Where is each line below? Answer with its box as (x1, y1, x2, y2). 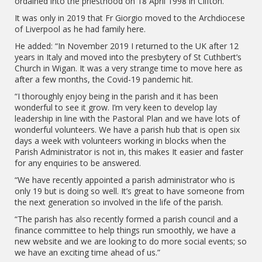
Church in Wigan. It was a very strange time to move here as (15, 63, 243, 74)
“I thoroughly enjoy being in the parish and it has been (15, 91, 218, 102)
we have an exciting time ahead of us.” (15, 247, 160, 258)
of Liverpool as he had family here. (15, 23, 146, 35)
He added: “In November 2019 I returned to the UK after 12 (15, 40, 239, 51)
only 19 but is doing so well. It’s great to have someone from (15, 185, 244, 196)
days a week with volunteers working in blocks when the (15, 135, 226, 146)
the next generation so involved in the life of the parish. (15, 196, 223, 208)
